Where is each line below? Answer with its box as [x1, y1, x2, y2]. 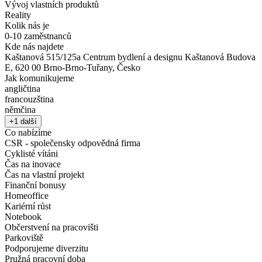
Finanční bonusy [5, 180, 66, 191]
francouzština [5, 94, 54, 105]
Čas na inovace [5, 159, 61, 170]
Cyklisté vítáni [5, 149, 58, 159]
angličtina [5, 84, 40, 94]
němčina [5, 105, 36, 115]
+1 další [9, 117, 37, 126]
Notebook [5, 212, 42, 222]
